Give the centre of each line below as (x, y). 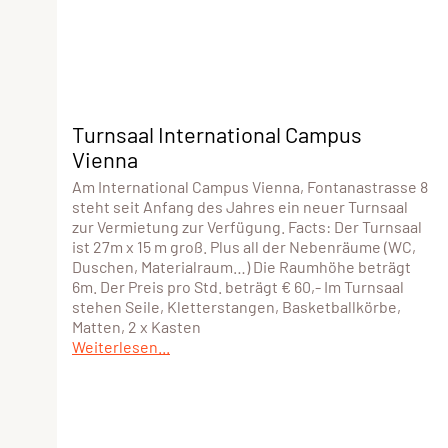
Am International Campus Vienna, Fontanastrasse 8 (250, 186)
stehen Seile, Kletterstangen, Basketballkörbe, (236, 306)
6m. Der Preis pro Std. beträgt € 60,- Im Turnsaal (238, 286)
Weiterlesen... (121, 346)
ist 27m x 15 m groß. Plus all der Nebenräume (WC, (244, 246)
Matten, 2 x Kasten (136, 326)
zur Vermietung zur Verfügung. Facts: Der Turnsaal (247, 226)
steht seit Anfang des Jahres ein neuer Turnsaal (240, 206)
